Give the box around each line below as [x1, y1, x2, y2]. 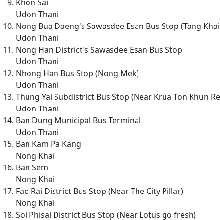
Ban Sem [16, 162, 48, 173]
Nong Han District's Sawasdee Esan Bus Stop [16, 44, 182, 55]
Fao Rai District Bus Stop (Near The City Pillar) [16, 185, 183, 196]
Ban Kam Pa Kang [16, 138, 81, 149]
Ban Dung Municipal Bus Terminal [16, 114, 141, 126]
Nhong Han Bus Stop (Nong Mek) [16, 67, 139, 79]
